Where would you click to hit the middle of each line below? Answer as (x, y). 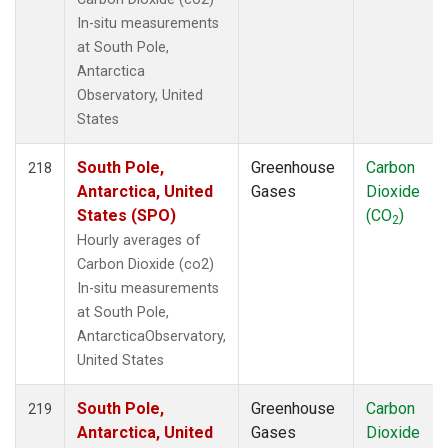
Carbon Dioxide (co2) (145, 264)
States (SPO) (126, 215)
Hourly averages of (139, 240)
